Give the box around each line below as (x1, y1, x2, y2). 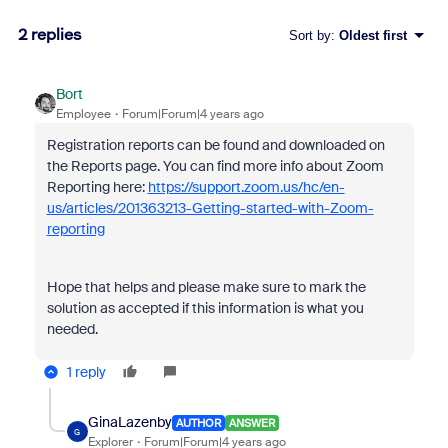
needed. (46, 320, 98, 338)
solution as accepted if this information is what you (46, 299, 364, 317)
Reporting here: (46, 178, 148, 196)
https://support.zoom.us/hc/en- (147, 178, 345, 196)
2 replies (17, 25, 82, 44)
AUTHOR (175, 415, 221, 430)
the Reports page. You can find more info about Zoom (46, 157, 384, 175)
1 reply (66, 363, 106, 381)
